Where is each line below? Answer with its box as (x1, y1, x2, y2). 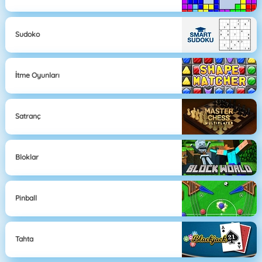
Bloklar (15, 153, 39, 162)
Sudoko (15, 30, 40, 39)
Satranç (15, 112, 41, 121)
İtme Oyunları (15, 71, 60, 80)
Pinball (15, 194, 37, 203)
